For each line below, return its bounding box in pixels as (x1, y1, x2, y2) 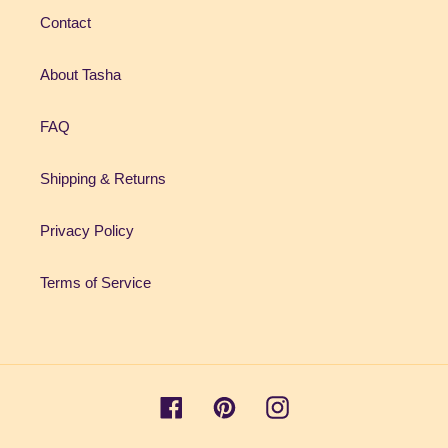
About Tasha (40, 66, 121, 84)
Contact (40, 14, 91, 32)
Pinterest (234, 396, 293, 414)
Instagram (287, 396, 354, 414)
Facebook (181, 396, 247, 414)
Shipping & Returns (40, 170, 166, 188)
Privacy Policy (40, 222, 134, 240)
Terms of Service (40, 274, 151, 292)
